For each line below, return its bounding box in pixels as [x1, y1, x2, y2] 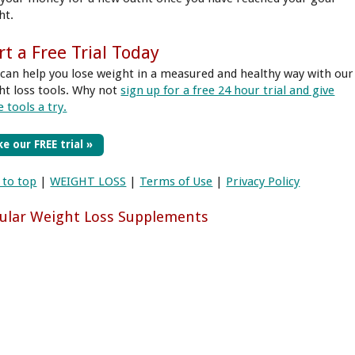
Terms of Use [139, 174, 213, 189]
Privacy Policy [226, 174, 300, 189]
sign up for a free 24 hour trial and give [120, 83, 335, 98]
